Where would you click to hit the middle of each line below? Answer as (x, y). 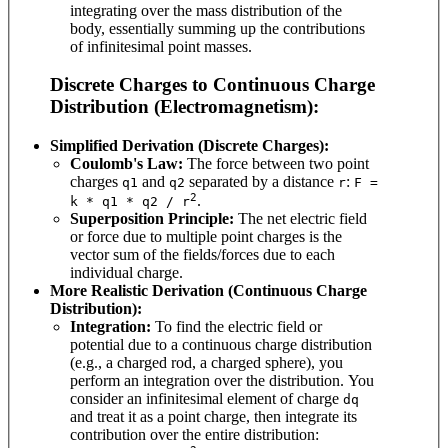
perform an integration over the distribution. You (222, 380)
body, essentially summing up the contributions (217, 28)
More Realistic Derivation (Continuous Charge (208, 290)
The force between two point (276, 163)
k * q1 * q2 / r (130, 201)
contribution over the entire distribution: (196, 434)
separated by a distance (261, 181)
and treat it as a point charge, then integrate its (213, 416)
